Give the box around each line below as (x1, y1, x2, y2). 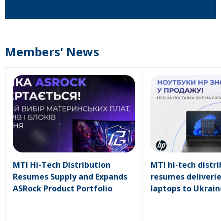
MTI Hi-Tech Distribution (13, 159, 110, 170)
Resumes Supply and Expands (13, 171, 127, 182)
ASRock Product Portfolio (13, 183, 112, 194)
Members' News (5, 43, 99, 60)
